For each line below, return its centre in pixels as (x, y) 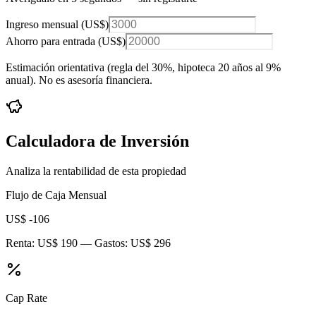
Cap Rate (26, 298)
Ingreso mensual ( (45, 25)
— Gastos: (104, 243)
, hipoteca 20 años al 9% (226, 68)
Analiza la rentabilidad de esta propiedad (96, 171)
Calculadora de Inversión (97, 141)
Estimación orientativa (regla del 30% (89, 68)
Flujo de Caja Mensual (56, 195)
